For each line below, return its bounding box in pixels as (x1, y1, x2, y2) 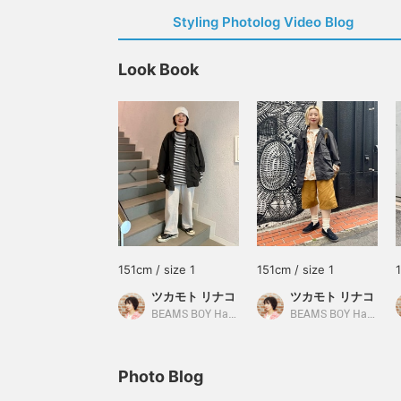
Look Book (118, 60, 199, 79)
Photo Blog (118, 367, 203, 386)
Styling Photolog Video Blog (173, 13, 354, 30)
